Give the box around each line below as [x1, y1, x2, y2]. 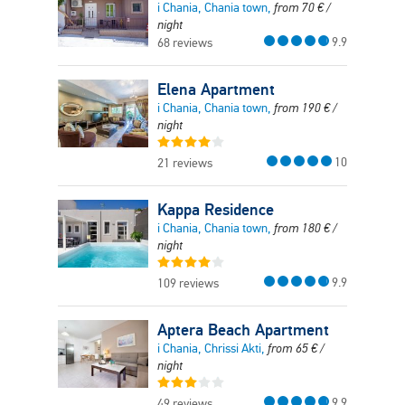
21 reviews [157, 155, 212, 171]
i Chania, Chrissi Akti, [157, 341, 268, 356]
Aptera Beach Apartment [157, 319, 329, 340]
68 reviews [157, 35, 212, 51]
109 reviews [157, 276, 219, 291]
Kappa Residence [157, 199, 274, 220]
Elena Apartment [157, 79, 275, 99]
